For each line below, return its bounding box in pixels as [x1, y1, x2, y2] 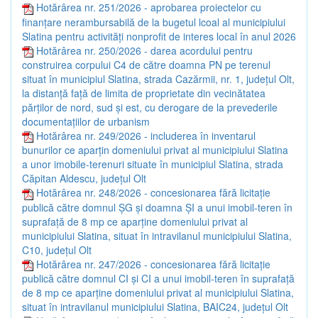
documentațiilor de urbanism [22, 114, 150, 128]
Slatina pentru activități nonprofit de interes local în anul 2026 [22, 28, 296, 43]
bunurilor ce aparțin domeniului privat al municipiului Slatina [22, 143, 288, 158]
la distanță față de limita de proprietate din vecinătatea [22, 85, 265, 100]
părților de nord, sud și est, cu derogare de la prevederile [22, 99, 278, 114]
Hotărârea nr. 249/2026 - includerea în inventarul [36, 128, 256, 143]
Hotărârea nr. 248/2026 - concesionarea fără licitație [36, 185, 270, 200]
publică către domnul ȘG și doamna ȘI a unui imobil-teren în [22, 199, 292, 214]
